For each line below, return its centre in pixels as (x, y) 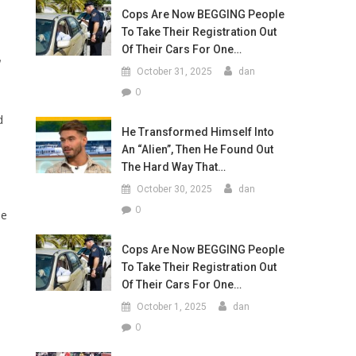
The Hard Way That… (173, 167)
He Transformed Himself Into (197, 132)
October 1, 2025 (171, 307)
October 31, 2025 (174, 72)
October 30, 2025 (174, 189)
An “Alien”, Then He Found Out (197, 149)
